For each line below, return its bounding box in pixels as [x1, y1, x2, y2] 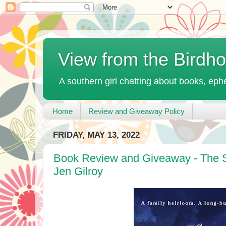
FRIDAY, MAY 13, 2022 [53, 130, 140, 140]
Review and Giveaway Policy [88, 107, 185, 116]
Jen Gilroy [53, 164, 103, 178]
